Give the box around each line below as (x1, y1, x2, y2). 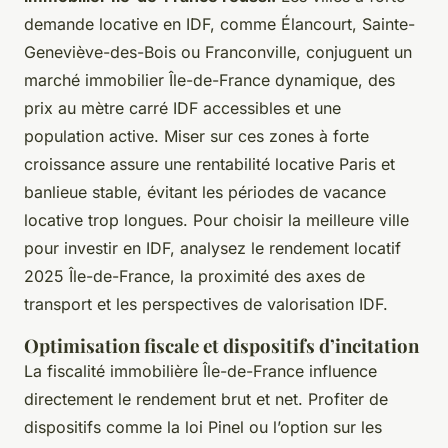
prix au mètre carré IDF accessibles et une (24, 97, 341, 118)
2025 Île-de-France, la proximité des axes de (24, 265, 365, 286)
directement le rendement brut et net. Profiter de (24, 388, 388, 409)
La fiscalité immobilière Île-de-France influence (24, 360, 377, 381)
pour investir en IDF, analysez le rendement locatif (24, 237, 401, 258)
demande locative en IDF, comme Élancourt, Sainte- (24, 13, 415, 34)
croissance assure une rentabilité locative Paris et (24, 153, 395, 174)
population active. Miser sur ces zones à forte (24, 125, 369, 146)
